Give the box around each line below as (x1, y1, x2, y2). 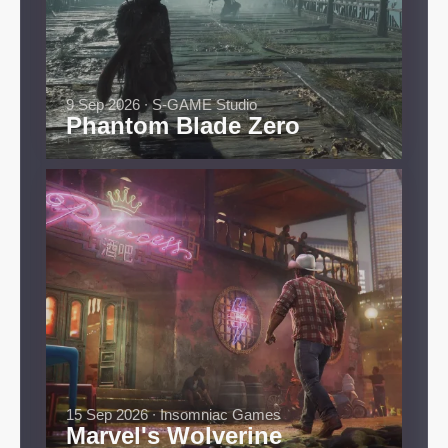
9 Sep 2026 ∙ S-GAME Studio (66, 96, 257, 114)
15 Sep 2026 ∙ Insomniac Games (66, 406, 281, 424)
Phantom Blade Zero (66, 112, 300, 140)
